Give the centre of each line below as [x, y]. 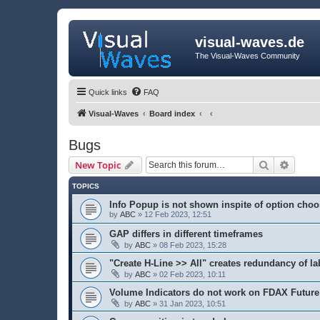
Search [284, 164]
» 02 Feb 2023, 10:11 [188, 274]
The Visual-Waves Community [247, 56]
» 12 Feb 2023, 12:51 [174, 214]
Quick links [108, 92]
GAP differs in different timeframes [186, 234]
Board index [172, 113]
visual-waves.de [250, 42]
